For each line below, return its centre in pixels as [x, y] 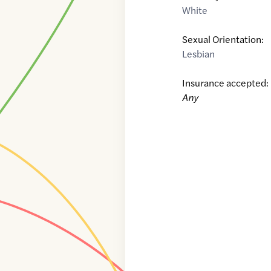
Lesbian [199, 54]
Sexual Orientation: [223, 39]
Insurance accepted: [226, 83]
